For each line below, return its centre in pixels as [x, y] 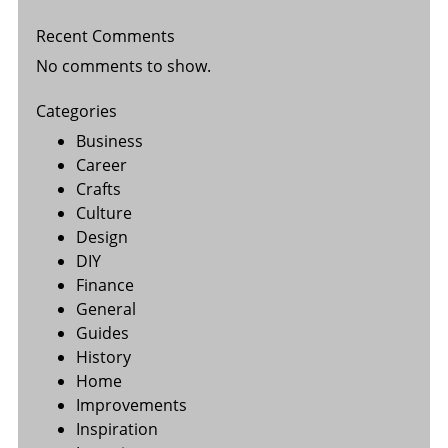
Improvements [131, 404]
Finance [104, 284]
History [103, 356]
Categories [76, 110]
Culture [103, 212]
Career [101, 164]
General [105, 308]
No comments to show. [123, 65]
